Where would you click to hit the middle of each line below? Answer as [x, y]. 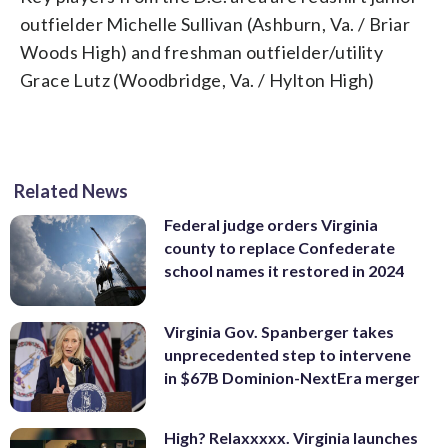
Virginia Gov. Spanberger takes [279, 331]
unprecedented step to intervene [287, 354]
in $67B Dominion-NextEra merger [292, 377]
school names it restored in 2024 [284, 271]
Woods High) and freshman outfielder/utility [202, 52]
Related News [71, 191]
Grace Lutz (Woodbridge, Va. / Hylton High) [197, 80]
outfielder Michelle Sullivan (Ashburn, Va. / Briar [215, 24]
